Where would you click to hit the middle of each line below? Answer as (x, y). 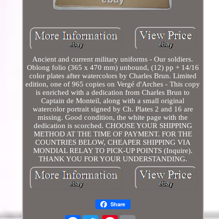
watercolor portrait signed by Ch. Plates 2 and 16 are (113, 109)
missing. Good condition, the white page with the (113, 117)
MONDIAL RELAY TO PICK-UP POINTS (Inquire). (113, 150)
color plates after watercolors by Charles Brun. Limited (113, 76)
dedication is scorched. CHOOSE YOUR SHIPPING (113, 125)
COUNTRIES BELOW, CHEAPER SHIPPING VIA (113, 142)
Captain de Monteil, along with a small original (113, 100)
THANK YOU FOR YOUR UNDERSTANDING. (113, 159)
